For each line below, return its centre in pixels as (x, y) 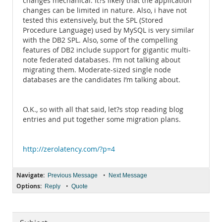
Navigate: (30, 175)
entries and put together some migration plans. (102, 119)
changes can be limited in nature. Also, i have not (105, 10)
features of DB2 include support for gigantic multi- (107, 50)
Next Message (128, 175)
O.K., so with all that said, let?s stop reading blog (103, 110)
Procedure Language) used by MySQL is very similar (109, 30)
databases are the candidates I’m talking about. (102, 80)
